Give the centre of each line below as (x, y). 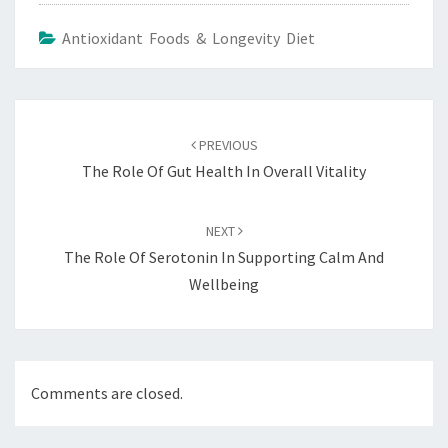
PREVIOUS (226, 145)
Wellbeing (224, 284)
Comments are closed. (107, 393)
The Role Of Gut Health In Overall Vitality (224, 171)
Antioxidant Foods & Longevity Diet (188, 38)
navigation (64, 138)
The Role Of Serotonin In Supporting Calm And (224, 257)
